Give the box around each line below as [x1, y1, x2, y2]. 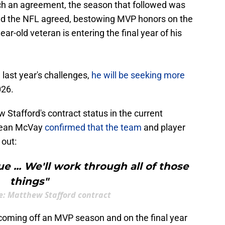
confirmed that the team [45, 122, 142, 133]
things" [10, 175, 49, 188]
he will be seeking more [91, 70, 185, 81]
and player [142, 122, 185, 133]
